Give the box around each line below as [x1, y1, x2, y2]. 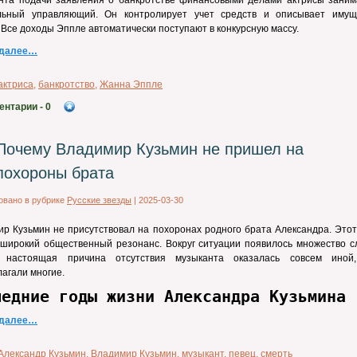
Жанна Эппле [100, 79, 163, 90]
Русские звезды [67, 195, 131, 205]
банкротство [38, 79, 95, 90]
